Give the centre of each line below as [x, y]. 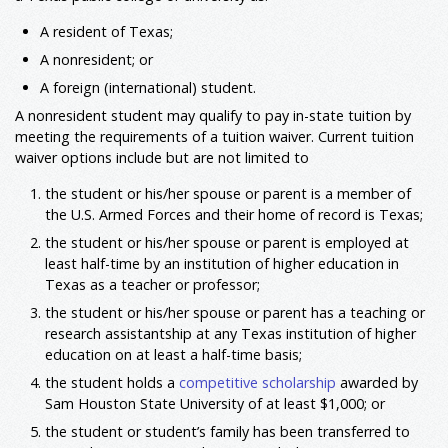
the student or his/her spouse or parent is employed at [227, 242]
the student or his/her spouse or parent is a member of [228, 193]
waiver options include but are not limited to [162, 158]
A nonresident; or [96, 59]
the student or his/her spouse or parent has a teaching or [235, 313]
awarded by [377, 383]
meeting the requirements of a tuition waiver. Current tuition [214, 137]
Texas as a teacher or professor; [152, 284]
